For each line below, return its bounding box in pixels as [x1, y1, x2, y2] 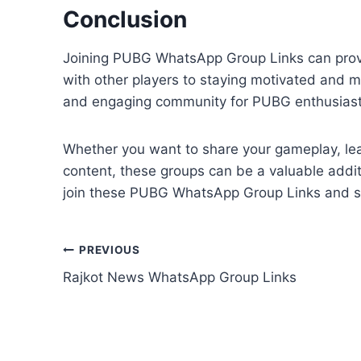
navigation [62, 274, 177, 302]
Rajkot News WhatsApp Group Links [63, 269, 297, 286]
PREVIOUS [79, 243, 140, 256]
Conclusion [63, 6, 187, 34]
